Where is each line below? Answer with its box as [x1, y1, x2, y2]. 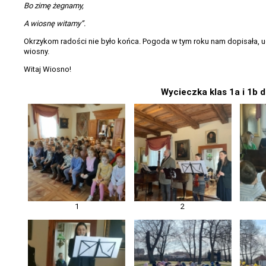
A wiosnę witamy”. [24, 18, 85, 29]
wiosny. [24, 46, 49, 57]
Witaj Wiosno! [24, 64, 71, 75]
